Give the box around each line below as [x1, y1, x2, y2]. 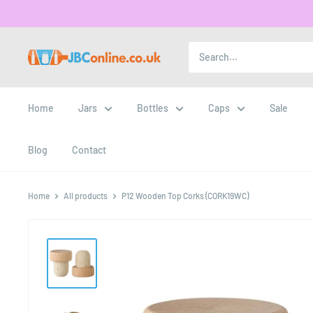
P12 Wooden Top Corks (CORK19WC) [122, 191, 249, 201]
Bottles [137, 102, 168, 114]
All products [64, 191, 108, 201]
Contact [72, 144, 106, 156]
